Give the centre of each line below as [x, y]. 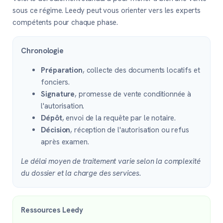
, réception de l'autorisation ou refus [130, 130]
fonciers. [56, 82]
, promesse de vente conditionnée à [133, 94]
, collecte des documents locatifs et [141, 70]
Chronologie [42, 51]
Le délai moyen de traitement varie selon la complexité [111, 161]
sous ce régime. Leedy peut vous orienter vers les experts [107, 10]
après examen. [65, 142]
